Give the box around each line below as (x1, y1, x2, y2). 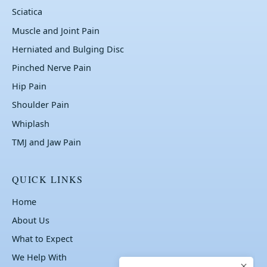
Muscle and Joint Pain (12, 24, 100, 36)
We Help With (12, 252, 67, 263)
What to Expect (12, 233, 73, 245)
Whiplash (12, 117, 49, 129)
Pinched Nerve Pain (12, 61, 91, 73)
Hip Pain (12, 80, 46, 92)
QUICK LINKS (12, 172, 83, 185)
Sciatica (12, 6, 42, 18)
